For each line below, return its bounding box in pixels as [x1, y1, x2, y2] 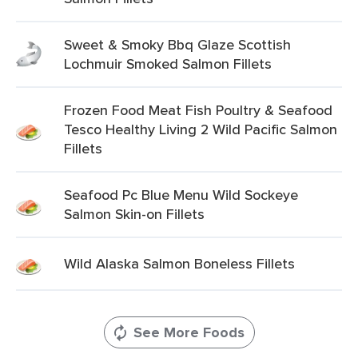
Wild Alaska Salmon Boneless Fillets [64, 253, 295, 273]
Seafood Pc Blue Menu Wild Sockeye [64, 185, 298, 205]
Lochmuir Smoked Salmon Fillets [64, 54, 272, 74]
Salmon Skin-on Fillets [64, 204, 205, 224]
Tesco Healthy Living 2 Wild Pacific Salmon [64, 119, 337, 139]
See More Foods [133, 322, 245, 343]
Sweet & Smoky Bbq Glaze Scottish [64, 34, 291, 54]
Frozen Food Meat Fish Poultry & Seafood [64, 100, 332, 120]
